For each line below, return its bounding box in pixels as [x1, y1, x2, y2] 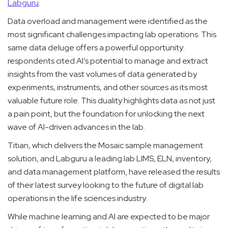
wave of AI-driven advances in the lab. [8, 122, 145, 132]
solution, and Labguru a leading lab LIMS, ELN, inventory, [8, 153, 212, 164]
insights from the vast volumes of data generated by [8, 69, 197, 79]
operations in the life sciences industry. [8, 193, 149, 204]
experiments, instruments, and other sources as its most [8, 82, 208, 93]
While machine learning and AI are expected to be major [8, 211, 210, 222]
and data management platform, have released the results [8, 166, 220, 177]
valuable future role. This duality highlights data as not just [8, 95, 215, 106]
